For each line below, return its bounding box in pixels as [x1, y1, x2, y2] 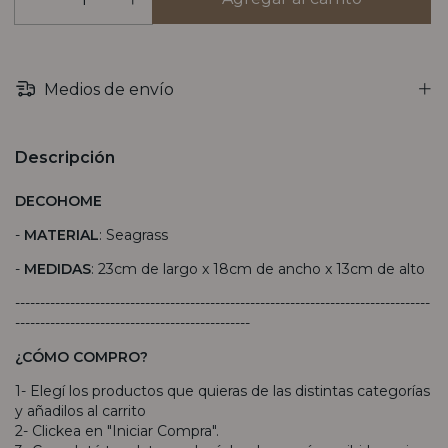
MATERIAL [24, 225, 99, 244]
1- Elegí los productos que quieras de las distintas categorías [15, 381, 430, 400]
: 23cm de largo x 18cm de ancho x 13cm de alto [91, 259, 425, 278]
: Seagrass [99, 225, 168, 244]
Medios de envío [40, 79, 175, 99]
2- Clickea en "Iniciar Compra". [15, 421, 219, 440]
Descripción [15, 147, 115, 167]
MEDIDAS [24, 259, 91, 278]
